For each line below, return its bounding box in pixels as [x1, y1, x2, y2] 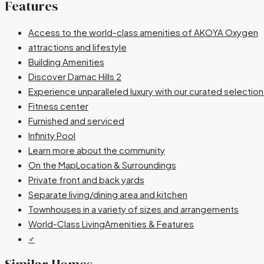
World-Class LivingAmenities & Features [28, 218, 194, 230]
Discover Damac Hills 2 [28, 71, 121, 82]
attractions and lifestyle [28, 41, 127, 53]
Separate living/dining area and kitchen [28, 189, 187, 200]
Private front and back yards [28, 174, 144, 186]
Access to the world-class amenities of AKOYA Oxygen [28, 27, 258, 38]
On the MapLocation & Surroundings [28, 159, 176, 171]
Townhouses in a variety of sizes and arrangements [28, 203, 239, 215]
